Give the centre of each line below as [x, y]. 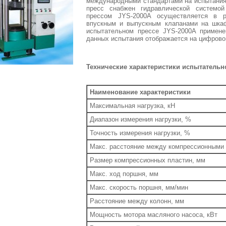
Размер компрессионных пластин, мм [148, 160]
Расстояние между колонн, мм [137, 201]
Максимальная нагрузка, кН [132, 106]
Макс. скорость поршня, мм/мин [139, 187]
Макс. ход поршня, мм [124, 174]
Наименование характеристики [140, 92]
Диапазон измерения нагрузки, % [140, 119]
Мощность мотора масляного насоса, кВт [154, 215]
